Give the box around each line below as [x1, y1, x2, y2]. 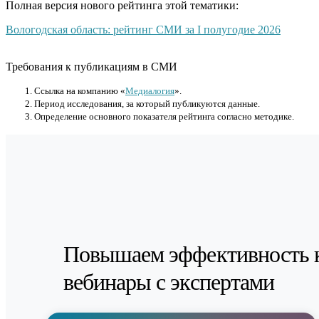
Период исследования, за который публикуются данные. [34, 98, 260, 110]
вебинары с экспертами [63, 269, 274, 296]
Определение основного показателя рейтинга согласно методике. [34, 111, 294, 122]
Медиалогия [125, 85, 174, 97]
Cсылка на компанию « [34, 85, 125, 97]
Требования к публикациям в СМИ [6, 61, 177, 73]
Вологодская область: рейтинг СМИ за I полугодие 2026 [6, 23, 281, 36]
